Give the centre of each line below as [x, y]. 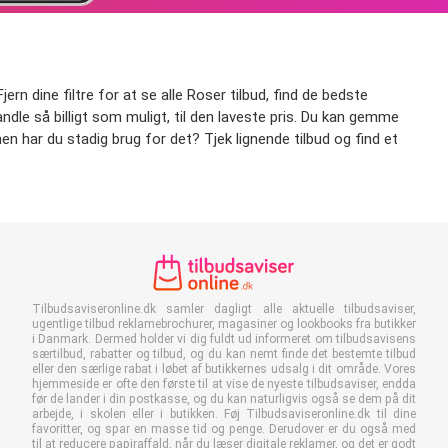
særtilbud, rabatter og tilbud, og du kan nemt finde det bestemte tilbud [224, 354]
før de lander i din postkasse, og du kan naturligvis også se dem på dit [224, 399]
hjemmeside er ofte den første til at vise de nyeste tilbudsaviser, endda [224, 384]
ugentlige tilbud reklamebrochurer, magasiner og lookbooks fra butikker [224, 324]
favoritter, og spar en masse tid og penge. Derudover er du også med [224, 429]
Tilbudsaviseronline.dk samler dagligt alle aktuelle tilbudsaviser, [224, 309]
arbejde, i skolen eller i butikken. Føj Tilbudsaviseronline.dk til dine [224, 414]
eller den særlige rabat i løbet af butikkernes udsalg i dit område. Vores [224, 369]
